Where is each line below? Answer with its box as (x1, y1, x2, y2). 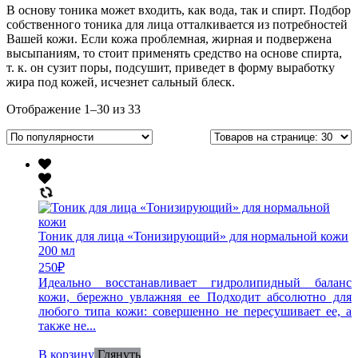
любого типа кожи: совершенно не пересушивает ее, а (38, 304, 352, 318)
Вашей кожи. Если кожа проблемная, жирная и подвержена (6, 31, 332, 46)
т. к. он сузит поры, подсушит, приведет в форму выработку (6, 60, 335, 74)
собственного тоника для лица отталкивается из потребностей (6, 17, 348, 31)
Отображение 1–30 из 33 (6, 101, 141, 116)
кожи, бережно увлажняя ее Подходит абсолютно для (38, 289, 352, 304)
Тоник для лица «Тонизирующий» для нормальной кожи (38, 229, 348, 243)
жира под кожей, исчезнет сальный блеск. (6, 74, 235, 89)
